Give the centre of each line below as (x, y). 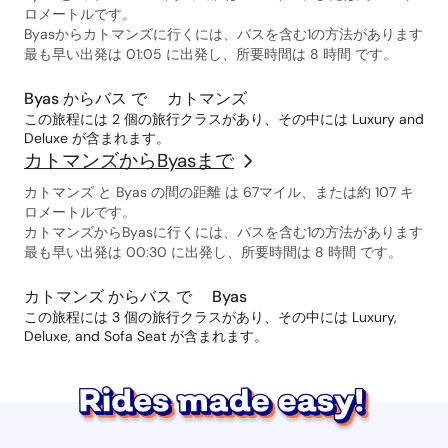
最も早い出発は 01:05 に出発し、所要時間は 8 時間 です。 (210, 54)
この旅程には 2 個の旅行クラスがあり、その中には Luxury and (224, 119)
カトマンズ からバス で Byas (135, 296)
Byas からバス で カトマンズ (135, 98)
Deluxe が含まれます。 (97, 138)
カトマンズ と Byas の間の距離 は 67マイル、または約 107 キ (219, 192)
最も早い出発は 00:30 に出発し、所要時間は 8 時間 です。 (213, 252)
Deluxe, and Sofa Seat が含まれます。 (146, 336)
